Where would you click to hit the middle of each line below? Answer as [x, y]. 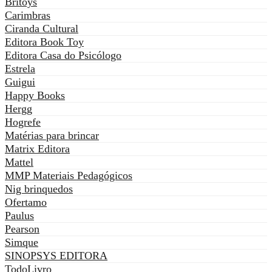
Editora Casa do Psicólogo [63, 56]
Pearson [22, 229]
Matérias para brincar [52, 136]
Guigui [20, 82]
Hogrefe [23, 122]
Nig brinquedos [39, 189]
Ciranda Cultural [42, 29]
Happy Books [35, 96]
